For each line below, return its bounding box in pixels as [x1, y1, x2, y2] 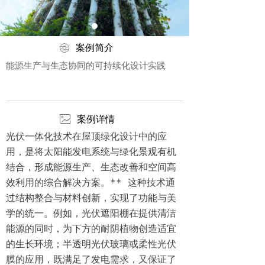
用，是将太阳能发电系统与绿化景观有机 [6, 146, 176, 157]
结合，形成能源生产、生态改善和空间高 [6, 161, 176, 173]
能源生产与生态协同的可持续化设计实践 [6, 59, 166, 71]
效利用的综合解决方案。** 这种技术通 [6, 177, 175, 188]
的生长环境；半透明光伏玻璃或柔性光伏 [6, 238, 176, 250]
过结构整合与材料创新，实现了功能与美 [6, 192, 176, 203]
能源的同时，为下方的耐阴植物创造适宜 [6, 223, 176, 234]
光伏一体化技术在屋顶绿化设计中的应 [6, 131, 167, 142]
